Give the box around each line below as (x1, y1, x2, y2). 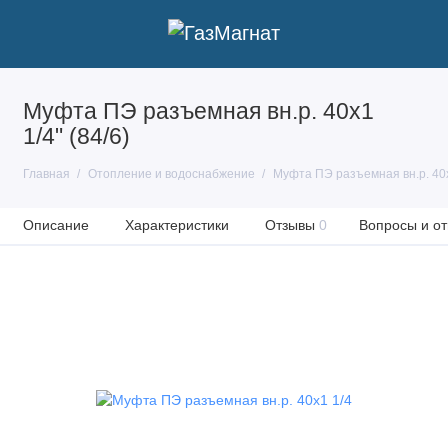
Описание (22, 217, 89, 233)
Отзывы (264, 217, 315, 233)
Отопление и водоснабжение (87, 167, 255, 181)
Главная (22, 167, 70, 181)
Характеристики (124, 217, 229, 233)
